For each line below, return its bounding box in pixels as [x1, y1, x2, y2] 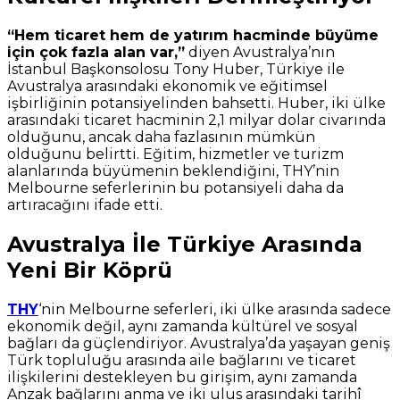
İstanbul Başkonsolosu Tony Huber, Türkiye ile [7, 61, 345, 79]
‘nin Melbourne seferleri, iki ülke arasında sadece [38, 300, 391, 318]
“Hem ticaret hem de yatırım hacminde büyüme [7, 27, 379, 45]
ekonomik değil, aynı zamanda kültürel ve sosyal [7, 317, 358, 335]
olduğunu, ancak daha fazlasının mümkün [7, 129, 315, 146]
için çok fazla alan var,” [7, 44, 185, 62]
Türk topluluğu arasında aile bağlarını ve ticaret [7, 351, 356, 369]
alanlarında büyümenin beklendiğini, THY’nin [7, 162, 339, 180]
